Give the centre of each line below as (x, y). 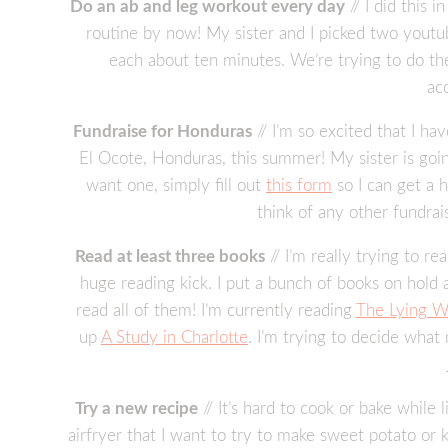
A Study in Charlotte (174, 338)
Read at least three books (170, 257)
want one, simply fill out (176, 186)
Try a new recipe (136, 409)
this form (299, 186)
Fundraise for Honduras (162, 132)
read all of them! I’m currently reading (215, 311)
